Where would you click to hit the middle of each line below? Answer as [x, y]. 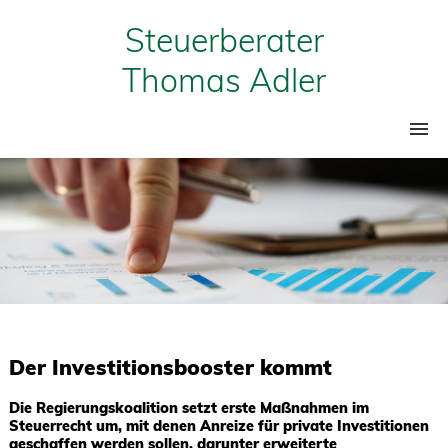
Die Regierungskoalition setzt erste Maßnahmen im [188, 408]
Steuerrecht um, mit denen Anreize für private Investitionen [218, 426]
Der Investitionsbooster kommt [170, 367]
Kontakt [47, 380]
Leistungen [60, 218]
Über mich [57, 258]
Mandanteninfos [78, 298]
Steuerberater [224, 40]
